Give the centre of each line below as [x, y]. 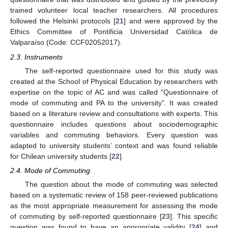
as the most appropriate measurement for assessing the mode [114, 205]
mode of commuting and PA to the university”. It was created [114, 103]
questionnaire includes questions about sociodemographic [114, 124]
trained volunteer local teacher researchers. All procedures [114, 10]
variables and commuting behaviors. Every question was [114, 135]
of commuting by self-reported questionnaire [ [86, 216]
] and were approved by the [171, 21]
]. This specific [194, 216]
